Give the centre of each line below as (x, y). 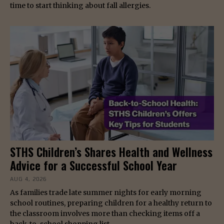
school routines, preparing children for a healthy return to (111, 203)
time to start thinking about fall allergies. (80, 6)
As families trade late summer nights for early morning (106, 192)
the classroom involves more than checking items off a (105, 213)
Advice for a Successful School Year (93, 165)
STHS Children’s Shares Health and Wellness (111, 152)
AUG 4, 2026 (28, 179)
